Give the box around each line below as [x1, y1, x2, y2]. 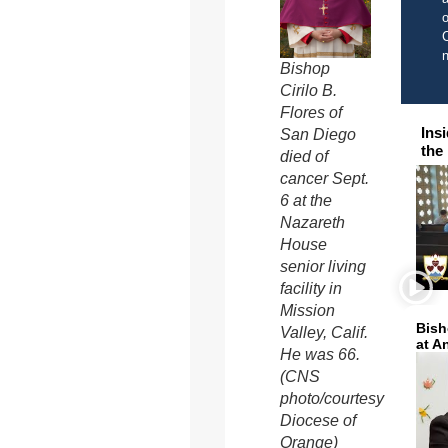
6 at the [279, 192, 332, 210]
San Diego [279, 126, 356, 144]
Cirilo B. [279, 82, 337, 100]
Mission [279, 302, 335, 320]
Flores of [279, 104, 342, 122]
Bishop [279, 60, 330, 78]
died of [279, 148, 328, 166]
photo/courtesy [279, 390, 384, 408]
